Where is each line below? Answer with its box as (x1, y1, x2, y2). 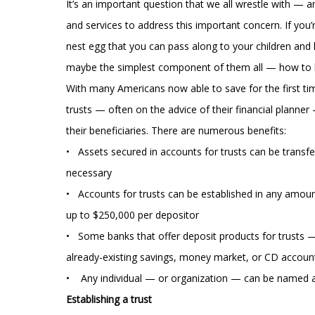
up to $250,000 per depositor (66, 208, 200, 221)
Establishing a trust (66, 292, 153, 306)
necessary (66, 166, 112, 179)
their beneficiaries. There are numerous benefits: (66, 124, 287, 137)
